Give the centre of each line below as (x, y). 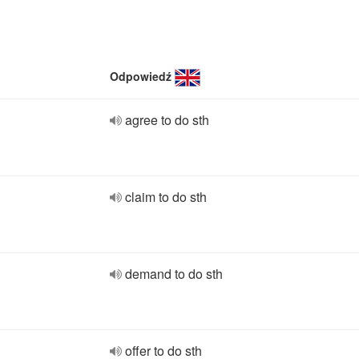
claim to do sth (166, 197)
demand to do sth (174, 274)
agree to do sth (167, 120)
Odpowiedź (141, 76)
